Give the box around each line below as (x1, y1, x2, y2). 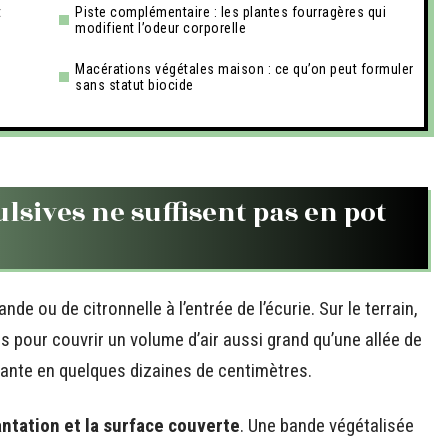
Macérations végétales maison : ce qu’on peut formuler (75, 61, 414, 77)
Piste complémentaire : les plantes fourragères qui (75, 4, 386, 20)
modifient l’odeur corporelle (75, 20, 246, 36)
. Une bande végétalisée (240, 414, 414, 437)
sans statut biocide (75, 77, 194, 93)
